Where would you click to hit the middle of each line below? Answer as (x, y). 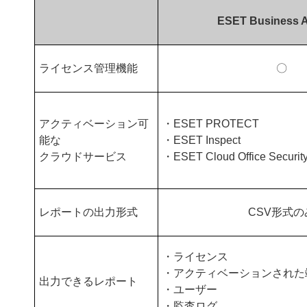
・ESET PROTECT (211, 124)
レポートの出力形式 (89, 212)
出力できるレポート (89, 281)
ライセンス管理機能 (89, 68)
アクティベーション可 (94, 124)
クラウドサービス (83, 157)
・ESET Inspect (202, 140)
